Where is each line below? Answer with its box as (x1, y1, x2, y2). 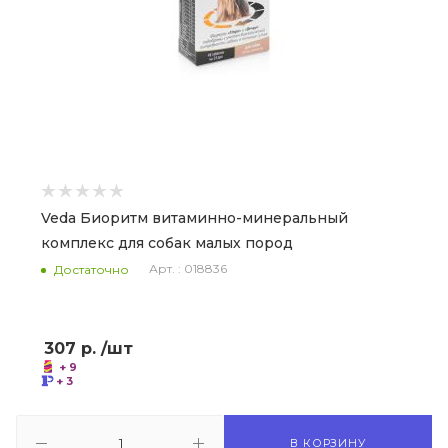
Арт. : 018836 (149, 261, 227, 277)
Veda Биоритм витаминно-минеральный (41, 209, 348, 227)
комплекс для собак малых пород (41, 234, 293, 252)
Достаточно (54, 261, 129, 277)
